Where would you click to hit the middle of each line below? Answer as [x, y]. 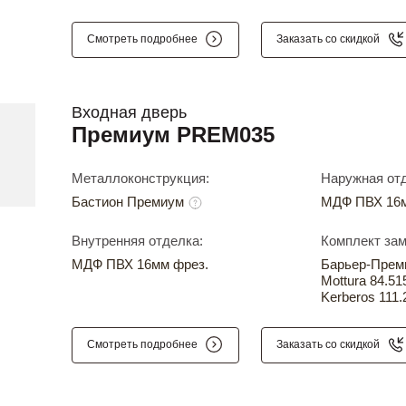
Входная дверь [129, 112]
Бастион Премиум [130, 201]
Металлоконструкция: [140, 178]
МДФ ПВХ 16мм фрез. [140, 264]
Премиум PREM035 [173, 134]
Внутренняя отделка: [137, 240]
